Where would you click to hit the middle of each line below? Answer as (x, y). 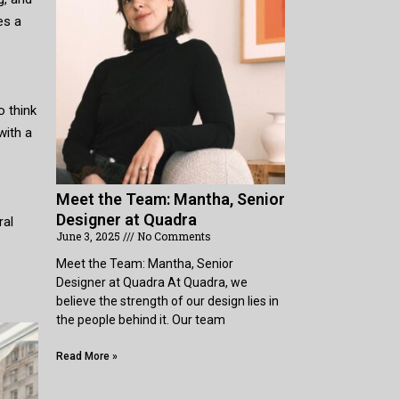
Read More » (87, 356)
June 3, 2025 (90, 236)
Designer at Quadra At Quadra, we (152, 282)
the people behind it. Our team (141, 320)
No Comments (173, 236)
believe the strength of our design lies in (168, 301)
